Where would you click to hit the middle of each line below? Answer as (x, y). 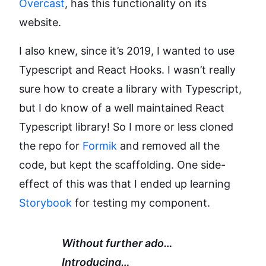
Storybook (45, 202)
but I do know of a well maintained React (122, 107)
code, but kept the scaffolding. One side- (122, 164)
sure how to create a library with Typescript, (130, 88)
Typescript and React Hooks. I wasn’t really (127, 69)
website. (40, 22)
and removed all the (168, 145)
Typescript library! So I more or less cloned (126, 126)
